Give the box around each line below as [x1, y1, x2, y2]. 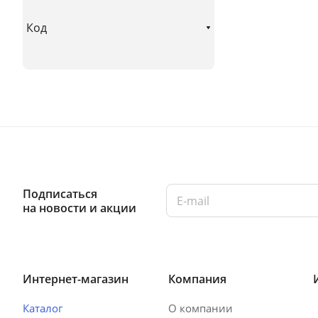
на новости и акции [23, 199, 136, 216]
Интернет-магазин [23, 271, 128, 287]
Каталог [23, 301, 62, 315]
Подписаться [23, 185, 97, 202]
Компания [168, 271, 226, 287]
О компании [168, 301, 233, 315]
